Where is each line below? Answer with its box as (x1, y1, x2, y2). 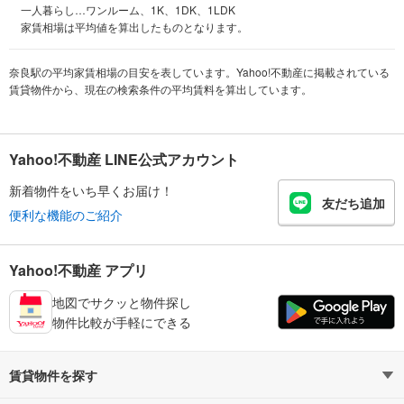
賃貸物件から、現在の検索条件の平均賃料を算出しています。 (9, 80, 312, 96)
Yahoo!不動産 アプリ (9, 259, 148, 280)
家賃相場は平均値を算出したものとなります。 (21, 18, 248, 34)
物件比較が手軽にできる (52, 312, 191, 331)
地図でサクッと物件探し (52, 292, 191, 311)
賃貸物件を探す (9, 365, 97, 384)
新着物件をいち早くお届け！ (9, 181, 173, 200)
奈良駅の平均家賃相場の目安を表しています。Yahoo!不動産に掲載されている (9, 63, 390, 79)
